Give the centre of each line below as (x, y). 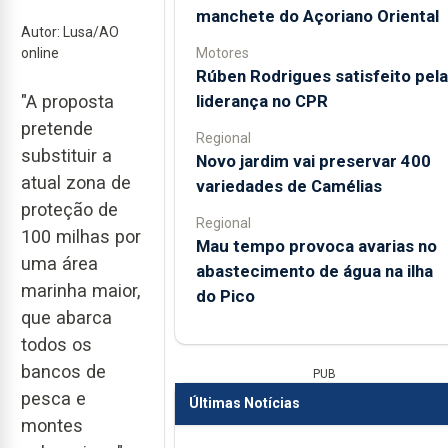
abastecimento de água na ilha (314, 270)
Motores (222, 52)
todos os (56, 344)
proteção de (69, 209)
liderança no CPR (261, 100)
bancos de (63, 371)
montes (52, 425)
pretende (57, 128)
